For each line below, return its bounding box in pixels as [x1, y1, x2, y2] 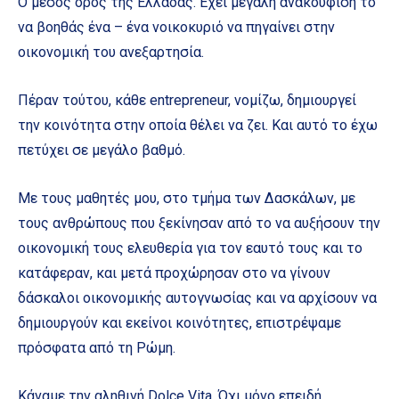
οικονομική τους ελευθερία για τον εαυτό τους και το [18, 239, 362, 256]
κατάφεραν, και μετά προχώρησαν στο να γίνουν [18, 264, 330, 281]
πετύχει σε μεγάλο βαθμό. [18, 141, 185, 159]
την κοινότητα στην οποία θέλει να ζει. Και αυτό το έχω [18, 116, 378, 134]
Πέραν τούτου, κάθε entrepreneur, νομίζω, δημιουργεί [18, 91, 356, 109]
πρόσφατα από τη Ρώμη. [18, 338, 175, 356]
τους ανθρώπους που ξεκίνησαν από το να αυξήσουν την [18, 214, 380, 232]
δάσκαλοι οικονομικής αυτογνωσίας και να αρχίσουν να [18, 289, 377, 306]
